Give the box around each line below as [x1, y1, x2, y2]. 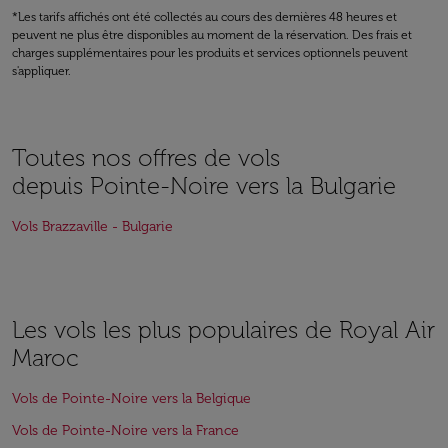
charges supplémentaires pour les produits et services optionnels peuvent [12, 46, 408, 60]
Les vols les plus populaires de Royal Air [12, 315, 435, 344]
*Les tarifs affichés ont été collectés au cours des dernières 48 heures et [12, 10, 397, 24]
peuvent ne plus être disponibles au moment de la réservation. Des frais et [12, 28, 412, 42]
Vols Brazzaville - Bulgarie [12, 218, 173, 235]
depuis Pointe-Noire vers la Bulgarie [12, 171, 396, 200]
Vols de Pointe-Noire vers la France [12, 422, 239, 439]
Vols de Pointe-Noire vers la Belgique [12, 390, 251, 407]
